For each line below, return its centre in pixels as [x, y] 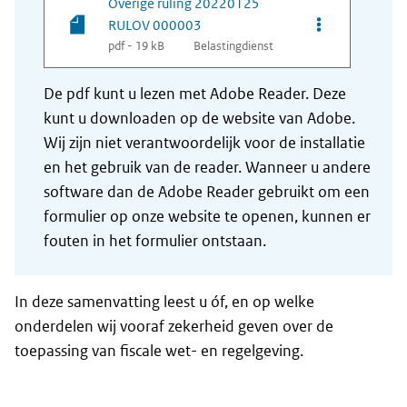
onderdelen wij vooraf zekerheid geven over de [174, 327]
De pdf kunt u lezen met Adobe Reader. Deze [195, 94]
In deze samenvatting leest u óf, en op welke [164, 302]
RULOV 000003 [155, 25]
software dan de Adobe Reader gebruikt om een [207, 192]
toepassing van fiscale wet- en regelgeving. [159, 351]
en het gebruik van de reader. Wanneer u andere [207, 168]
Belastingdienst [233, 46]
